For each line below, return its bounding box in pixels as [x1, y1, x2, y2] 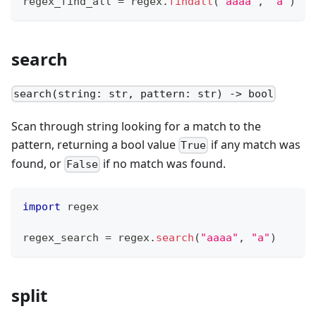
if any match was [208, 136, 301, 152]
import [23, 200, 61, 214]
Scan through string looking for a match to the [11, 118, 261, 134]
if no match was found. [100, 155, 226, 171]
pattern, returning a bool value [11, 136, 178, 152]
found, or [11, 155, 64, 171]
